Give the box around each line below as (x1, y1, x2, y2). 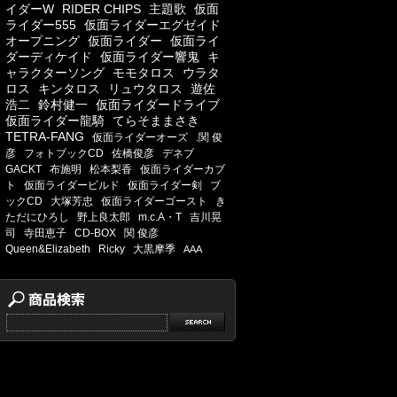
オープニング (5, 34, 80, 48)
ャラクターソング (5, 66, 105, 80)
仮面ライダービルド (24, 179, 120, 191)
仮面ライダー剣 (128, 179, 202, 191)
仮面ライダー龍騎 (5, 113, 105, 128)
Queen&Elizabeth (5, 243, 90, 255)
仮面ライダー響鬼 (100, 50, 199, 64)
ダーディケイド (5, 50, 92, 64)
